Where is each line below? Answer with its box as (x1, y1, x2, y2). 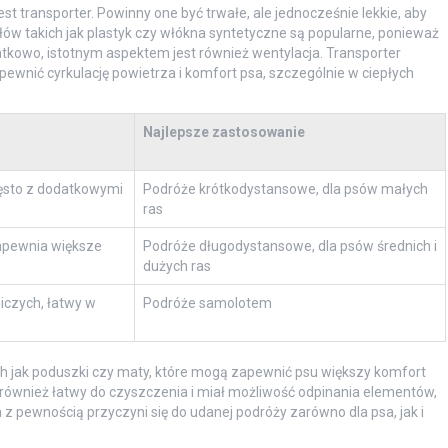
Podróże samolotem (142, 294, 272, 311)
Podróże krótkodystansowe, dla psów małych (142, 180, 428, 197)
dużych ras (142, 257, 211, 274)
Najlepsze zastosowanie (142, 123, 305, 140)
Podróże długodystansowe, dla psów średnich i (142, 237, 437, 254)
